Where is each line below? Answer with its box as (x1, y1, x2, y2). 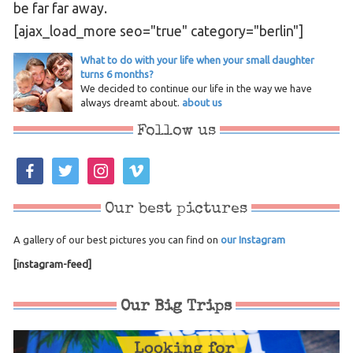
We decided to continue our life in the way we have (80, 83, 312, 95)
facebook (15, 158, 60, 170)
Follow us (136, 123, 216, 139)
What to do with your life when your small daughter (80, 54, 314, 66)
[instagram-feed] (13, 258, 91, 270)
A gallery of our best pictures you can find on (13, 234, 221, 246)
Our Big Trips (121, 299, 232, 315)
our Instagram (220, 234, 285, 246)
